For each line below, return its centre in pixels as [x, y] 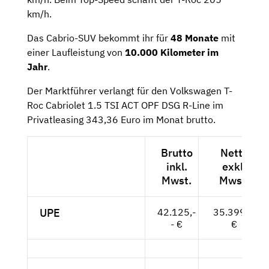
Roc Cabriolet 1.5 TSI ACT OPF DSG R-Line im [125, 105]
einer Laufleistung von [76, 53]
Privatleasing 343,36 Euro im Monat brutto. [121, 120]
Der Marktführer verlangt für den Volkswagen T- [130, 91]
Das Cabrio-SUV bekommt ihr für [99, 38]
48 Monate [195, 38]
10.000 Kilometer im [172, 53]
